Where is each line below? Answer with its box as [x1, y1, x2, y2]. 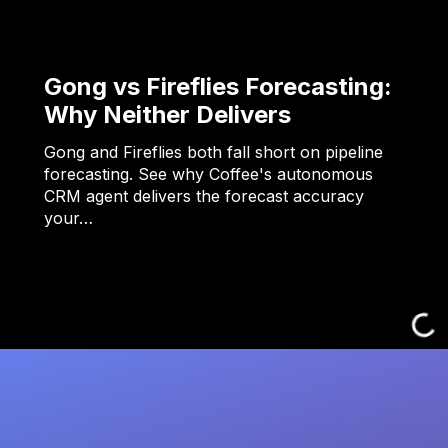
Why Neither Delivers [44, 100, 291, 130]
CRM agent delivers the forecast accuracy [44, 186, 364, 207]
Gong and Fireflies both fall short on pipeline [44, 142, 383, 163]
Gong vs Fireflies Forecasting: [44, 72, 392, 102]
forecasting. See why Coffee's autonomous [44, 164, 373, 185]
